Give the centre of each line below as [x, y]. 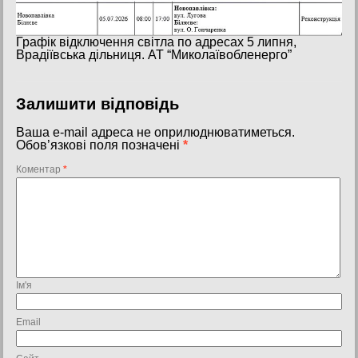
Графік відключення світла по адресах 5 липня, [156, 42]
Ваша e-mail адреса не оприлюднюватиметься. [155, 132]
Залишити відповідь [97, 103]
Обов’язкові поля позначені [99, 145]
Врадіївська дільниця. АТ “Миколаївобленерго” [154, 54]
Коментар [40, 169]
